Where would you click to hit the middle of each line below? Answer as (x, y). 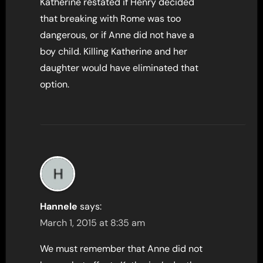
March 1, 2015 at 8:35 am (93, 222)
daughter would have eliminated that (119, 68)
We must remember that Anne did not (122, 248)
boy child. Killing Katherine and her (114, 51)
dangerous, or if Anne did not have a (117, 35)
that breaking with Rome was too (111, 18)
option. (55, 84)
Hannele (59, 206)
